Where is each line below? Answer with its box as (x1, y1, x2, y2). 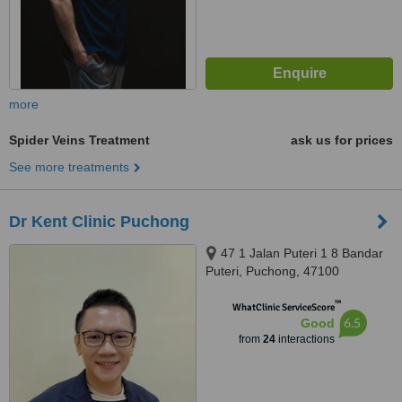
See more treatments (9, 160, 129, 174)
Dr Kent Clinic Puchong (9, 213, 189, 231)
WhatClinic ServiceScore (232, 301, 335, 313)
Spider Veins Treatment (9, 133, 150, 147)
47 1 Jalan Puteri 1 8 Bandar (221, 246, 383, 260)
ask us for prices (291, 133, 393, 147)
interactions (275, 333, 335, 345)
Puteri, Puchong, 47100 (205, 264, 339, 278)
